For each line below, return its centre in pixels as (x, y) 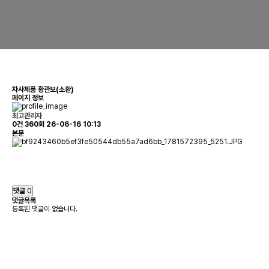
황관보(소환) (56, 89)
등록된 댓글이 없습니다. (45, 209)
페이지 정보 (28, 98)
